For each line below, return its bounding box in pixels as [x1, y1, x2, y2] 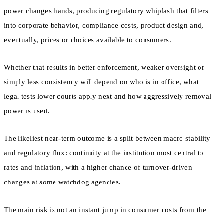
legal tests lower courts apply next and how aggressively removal [4, 92, 212, 101]
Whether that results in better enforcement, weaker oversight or [4, 63, 204, 72]
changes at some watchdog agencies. [4, 178, 121, 186]
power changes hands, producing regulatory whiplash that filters [4, 6, 208, 15]
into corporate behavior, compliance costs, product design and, [4, 21, 204, 29]
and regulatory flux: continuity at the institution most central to [4, 149, 204, 157]
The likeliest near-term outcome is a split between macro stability [4, 134, 211, 143]
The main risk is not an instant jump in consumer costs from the [4, 205, 206, 214]
